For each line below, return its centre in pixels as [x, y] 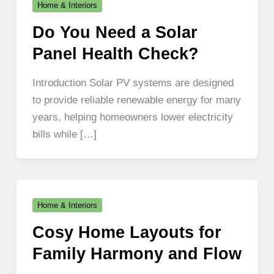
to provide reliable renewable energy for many [136, 100]
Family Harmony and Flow [137, 253]
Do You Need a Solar [115, 32]
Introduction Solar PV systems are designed [133, 83]
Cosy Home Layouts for [127, 232]
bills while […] [64, 134]
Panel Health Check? [115, 53]
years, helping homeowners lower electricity [132, 117]
